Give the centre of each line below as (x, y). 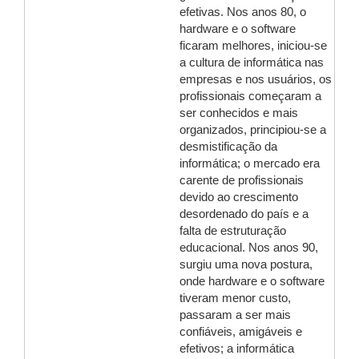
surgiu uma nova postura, (246, 264)
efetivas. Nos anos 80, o (243, 12)
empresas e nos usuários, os (256, 79)
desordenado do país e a (244, 214)
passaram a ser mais (235, 315)
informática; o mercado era (250, 163)
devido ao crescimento (239, 197)
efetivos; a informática (237, 349)
